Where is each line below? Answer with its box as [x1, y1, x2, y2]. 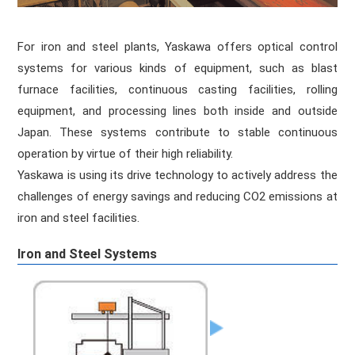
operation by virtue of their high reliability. [17, 146, 234, 161]
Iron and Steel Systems [17, 246, 158, 261]
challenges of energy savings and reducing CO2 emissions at [17, 189, 338, 204]
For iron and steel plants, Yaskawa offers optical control [17, 39, 338, 54]
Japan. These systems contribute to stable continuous [17, 124, 338, 139]
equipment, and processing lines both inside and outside [17, 103, 338, 118]
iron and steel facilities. [17, 210, 140, 225]
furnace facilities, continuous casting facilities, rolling [17, 82, 338, 97]
